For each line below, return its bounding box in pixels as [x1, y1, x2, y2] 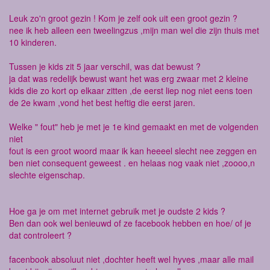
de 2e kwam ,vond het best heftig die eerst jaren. [9, 96, 195, 109]
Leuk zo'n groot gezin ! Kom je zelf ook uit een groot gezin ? [9, 12, 237, 25]
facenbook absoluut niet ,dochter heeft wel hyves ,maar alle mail [9, 253, 254, 266]
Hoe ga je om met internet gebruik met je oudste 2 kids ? [9, 205, 225, 218]
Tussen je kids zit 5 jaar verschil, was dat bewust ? [9, 60, 201, 73]
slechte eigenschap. [9, 169, 85, 181]
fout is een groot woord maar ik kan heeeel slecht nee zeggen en [9, 145, 257, 157]
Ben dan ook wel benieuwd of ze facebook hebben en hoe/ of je [9, 217, 251, 230]
